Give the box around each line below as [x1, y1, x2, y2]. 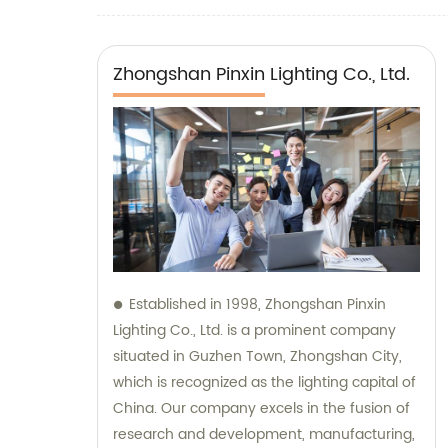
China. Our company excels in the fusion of [113, 396, 410, 420]
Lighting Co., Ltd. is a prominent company [113, 318, 396, 342]
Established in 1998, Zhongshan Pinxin [129, 292, 386, 316]
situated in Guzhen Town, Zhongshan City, [113, 344, 402, 368]
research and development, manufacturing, [113, 422, 415, 446]
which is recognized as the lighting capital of [113, 370, 416, 394]
